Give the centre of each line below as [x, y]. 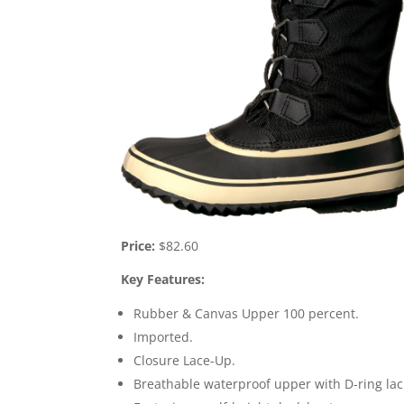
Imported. [164, 336]
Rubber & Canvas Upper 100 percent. [247, 313]
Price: [138, 245]
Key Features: [163, 279]
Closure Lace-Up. [185, 360]
